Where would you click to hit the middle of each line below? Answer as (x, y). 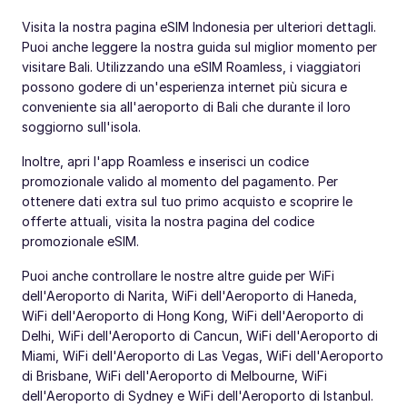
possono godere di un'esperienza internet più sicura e (184, 86)
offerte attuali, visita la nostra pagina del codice (168, 221)
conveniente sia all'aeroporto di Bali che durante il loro (186, 106)
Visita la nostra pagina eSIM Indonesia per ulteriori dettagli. (199, 26)
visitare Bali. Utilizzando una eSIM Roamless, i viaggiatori (191, 66)
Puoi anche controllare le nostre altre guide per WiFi (178, 275)
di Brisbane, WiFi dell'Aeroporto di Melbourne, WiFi (174, 375)
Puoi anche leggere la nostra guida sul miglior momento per (199, 46)
